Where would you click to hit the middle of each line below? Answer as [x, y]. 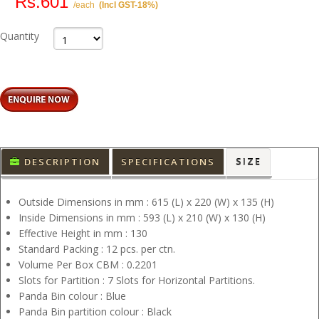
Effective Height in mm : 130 [83, 233]
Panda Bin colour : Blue [72, 296]
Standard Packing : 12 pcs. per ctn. [97, 249]
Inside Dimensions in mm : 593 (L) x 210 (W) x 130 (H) [142, 217]
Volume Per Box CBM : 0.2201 [88, 264]
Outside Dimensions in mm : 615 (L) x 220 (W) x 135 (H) [146, 202]
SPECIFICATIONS [168, 161]
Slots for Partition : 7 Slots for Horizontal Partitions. [137, 280]
